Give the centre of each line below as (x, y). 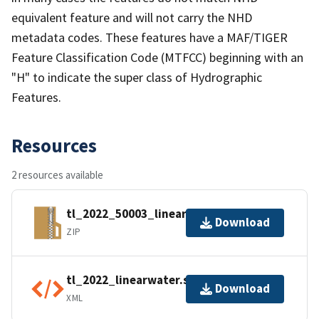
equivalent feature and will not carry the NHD (132, 17)
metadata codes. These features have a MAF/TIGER (150, 37)
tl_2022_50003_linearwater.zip (153, 214)
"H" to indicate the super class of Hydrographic (137, 77)
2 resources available (57, 174)
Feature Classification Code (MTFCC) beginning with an (157, 57)
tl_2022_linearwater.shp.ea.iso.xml (165, 280)
